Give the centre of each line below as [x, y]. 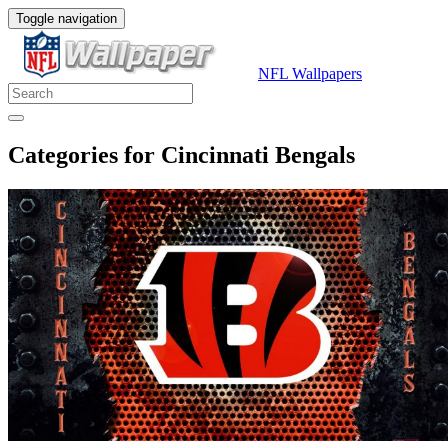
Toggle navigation [66, 18]
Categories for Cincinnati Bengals [181, 154]
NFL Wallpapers [310, 73]
